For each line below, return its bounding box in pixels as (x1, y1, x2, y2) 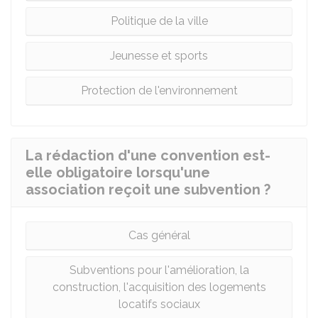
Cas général (128, 229, 190, 242)
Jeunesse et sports (110, 49, 208, 62)
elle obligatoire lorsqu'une (26, 164, 210, 181)
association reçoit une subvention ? (26, 181, 270, 198)
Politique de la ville (110, 14, 208, 28)
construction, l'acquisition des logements (52, 280, 266, 294)
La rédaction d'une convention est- (26, 147, 270, 164)
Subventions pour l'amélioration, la (69, 263, 249, 277)
